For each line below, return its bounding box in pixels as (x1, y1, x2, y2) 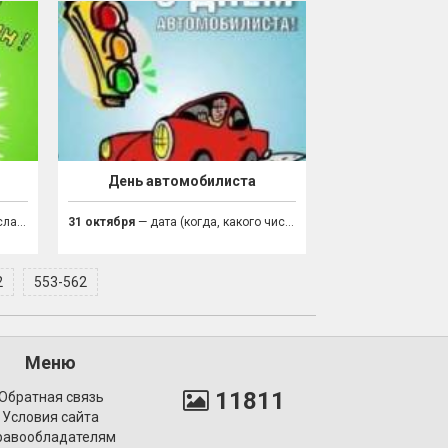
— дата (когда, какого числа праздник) (134, 215, 285, 230)
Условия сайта (2, 409, 100, 426)
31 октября (67, 215, 135, 230)
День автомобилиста (107, 173, 256, 190)
